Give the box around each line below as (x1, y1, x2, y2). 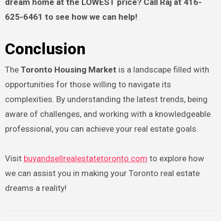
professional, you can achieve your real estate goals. (4, 124, 198, 134)
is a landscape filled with (116, 65, 209, 75)
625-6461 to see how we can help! (4, 11, 138, 22)
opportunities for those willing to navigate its (4, 79, 171, 90)
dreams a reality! (4, 183, 67, 193)
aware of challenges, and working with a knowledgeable (4, 109, 211, 119)
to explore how (147, 153, 204, 164)
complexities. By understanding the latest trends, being (4, 94, 208, 105)
